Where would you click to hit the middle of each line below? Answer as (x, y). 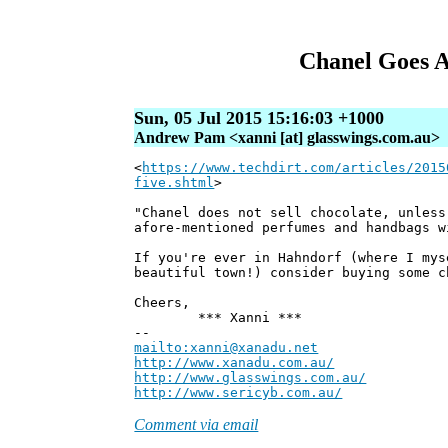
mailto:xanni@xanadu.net (226, 348)
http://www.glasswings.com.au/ (250, 378)
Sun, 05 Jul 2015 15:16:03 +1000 (259, 118)
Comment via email (196, 425)
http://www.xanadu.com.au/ (234, 363)
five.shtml (174, 183)
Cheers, (162, 303)
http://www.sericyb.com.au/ (238, 393)
